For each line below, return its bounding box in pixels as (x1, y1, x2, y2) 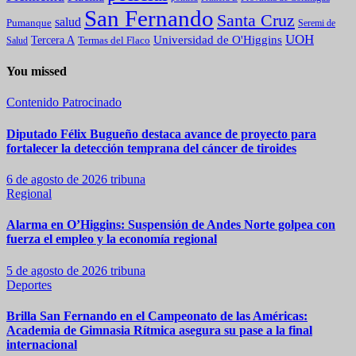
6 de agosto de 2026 (6, 172, 110, 186)
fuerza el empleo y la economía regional (6, 232, 217, 246)
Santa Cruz (217, 10, 295, 30)
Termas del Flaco (78, 33, 150, 46)
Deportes (6, 277, 52, 292)
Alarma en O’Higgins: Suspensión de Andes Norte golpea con (6, 218, 335, 232)
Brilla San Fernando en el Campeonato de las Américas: (6, 308, 308, 323)
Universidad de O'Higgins (153, 32, 282, 46)
